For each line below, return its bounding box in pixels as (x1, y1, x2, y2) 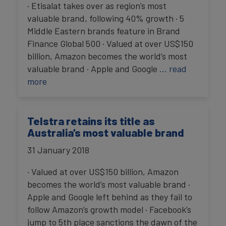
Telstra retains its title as (27, 114, 155, 127)
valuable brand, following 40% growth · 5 (27, 12, 184, 24)
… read (159, 63, 187, 74)
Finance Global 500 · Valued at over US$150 (27, 37, 193, 49)
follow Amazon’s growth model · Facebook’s (27, 203, 191, 215)
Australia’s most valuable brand (27, 125, 184, 139)
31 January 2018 (27, 144, 89, 155)
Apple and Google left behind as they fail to (27, 191, 192, 202)
